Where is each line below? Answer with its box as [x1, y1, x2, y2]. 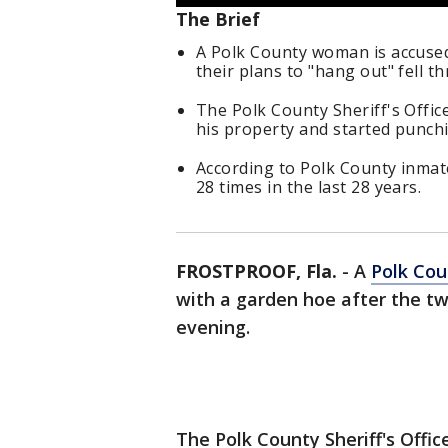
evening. [176, 315, 250, 340]
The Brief [176, 7, 260, 32]
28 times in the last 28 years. [196, 176, 422, 199]
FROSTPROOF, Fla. [176, 259, 337, 284]
